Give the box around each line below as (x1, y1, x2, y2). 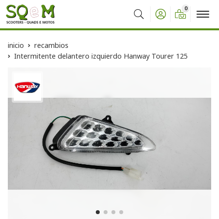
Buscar (129, 16, 154, 27)
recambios (34, 41, 68, 50)
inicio (8, 41, 24, 50)
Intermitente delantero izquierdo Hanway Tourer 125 (14, 51, 188, 61)
